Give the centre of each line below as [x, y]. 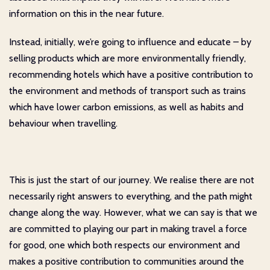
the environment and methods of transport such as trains [127, 90]
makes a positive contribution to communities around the [127, 261]
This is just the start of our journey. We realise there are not [132, 180]
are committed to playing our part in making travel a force [128, 228]
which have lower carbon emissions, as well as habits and [126, 107]
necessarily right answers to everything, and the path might [131, 196]
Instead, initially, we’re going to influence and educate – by [130, 42]
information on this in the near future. [86, 13]
